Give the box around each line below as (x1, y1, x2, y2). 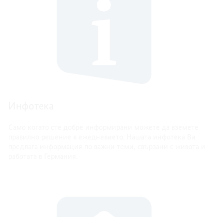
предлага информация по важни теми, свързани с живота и (8, 142, 206, 152)
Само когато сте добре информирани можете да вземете (8, 123, 199, 132)
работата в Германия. (8, 152, 78, 161)
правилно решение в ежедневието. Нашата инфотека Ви (8, 132, 196, 142)
